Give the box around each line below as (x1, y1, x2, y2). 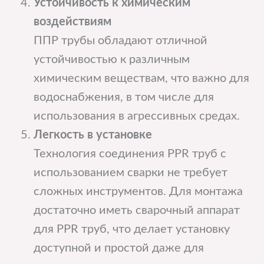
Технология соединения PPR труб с (33, 148, 226, 160)
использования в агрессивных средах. (33, 110, 240, 123)
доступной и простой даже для (33, 242, 204, 255)
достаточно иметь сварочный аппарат (33, 204, 240, 217)
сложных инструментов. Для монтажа (33, 186, 243, 198)
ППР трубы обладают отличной (33, 35, 207, 47)
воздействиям (33, 16, 111, 28)
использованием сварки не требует (33, 167, 227, 179)
